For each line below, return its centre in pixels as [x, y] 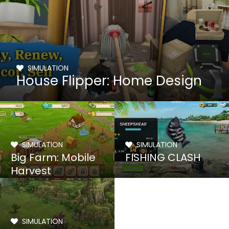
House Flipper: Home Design [109, 81]
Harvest [31, 171]
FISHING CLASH [163, 157]
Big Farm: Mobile [53, 157]
